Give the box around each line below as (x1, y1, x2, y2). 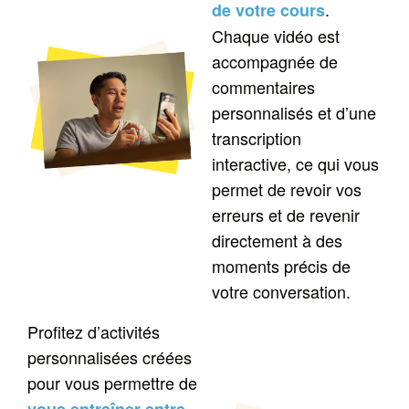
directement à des (212, 228, 343, 253)
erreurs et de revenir (212, 203, 361, 227)
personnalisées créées (27, 345, 193, 370)
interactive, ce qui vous (212, 152, 380, 176)
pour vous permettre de (27, 371, 198, 395)
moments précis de (212, 254, 351, 278)
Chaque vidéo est (212, 24, 341, 48)
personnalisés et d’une (212, 100, 377, 125)
